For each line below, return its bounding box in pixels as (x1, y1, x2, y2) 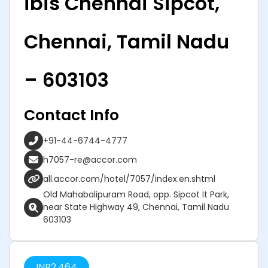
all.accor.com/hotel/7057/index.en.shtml (43, 172, 215, 185)
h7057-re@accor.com (43, 153, 137, 166)
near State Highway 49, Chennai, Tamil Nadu (43, 201, 229, 213)
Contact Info (24, 105, 119, 126)
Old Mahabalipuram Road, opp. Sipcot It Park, (43, 188, 229, 200)
